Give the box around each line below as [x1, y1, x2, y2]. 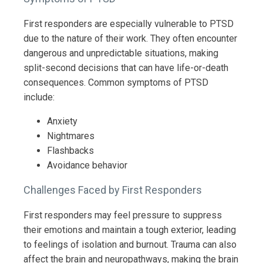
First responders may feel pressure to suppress [23, 209, 222, 221]
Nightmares [47, 130, 95, 141]
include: [23, 91, 55, 103]
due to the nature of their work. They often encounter [23, 32, 237, 44]
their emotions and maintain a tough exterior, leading [23, 224, 236, 235]
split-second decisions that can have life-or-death [23, 62, 228, 73]
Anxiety [47, 115, 77, 127]
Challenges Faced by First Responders [23, 183, 202, 196]
